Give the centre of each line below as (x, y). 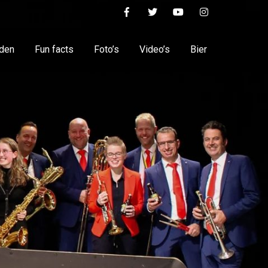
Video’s (155, 49)
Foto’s (106, 49)
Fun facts (54, 49)
